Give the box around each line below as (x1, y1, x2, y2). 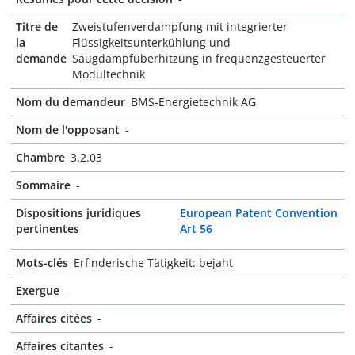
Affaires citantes (16, 338, 104, 353)
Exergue (16, 283, 59, 298)
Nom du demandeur (16, 94, 125, 109)
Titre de (16, 19, 58, 34)
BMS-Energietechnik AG (131, 94, 256, 109)
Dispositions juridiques (16, 205, 141, 220)
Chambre (16, 150, 65, 165)
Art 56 (179, 221, 212, 236)
